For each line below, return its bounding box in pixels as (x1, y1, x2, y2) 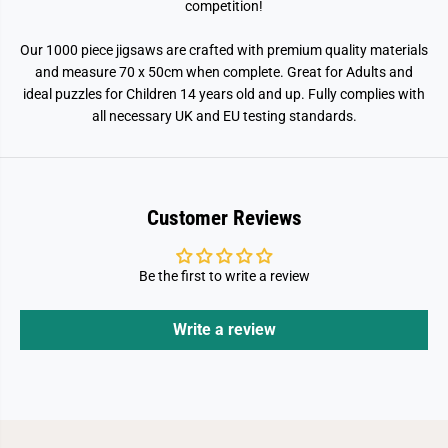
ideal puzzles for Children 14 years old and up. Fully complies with (23, 86, 425, 102)
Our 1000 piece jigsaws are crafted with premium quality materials (20, 42, 428, 58)
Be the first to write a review (138, 268, 310, 284)
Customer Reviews (146, 206, 302, 230)
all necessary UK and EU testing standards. (91, 108, 357, 124)
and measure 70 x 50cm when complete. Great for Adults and (35, 64, 413, 80)
